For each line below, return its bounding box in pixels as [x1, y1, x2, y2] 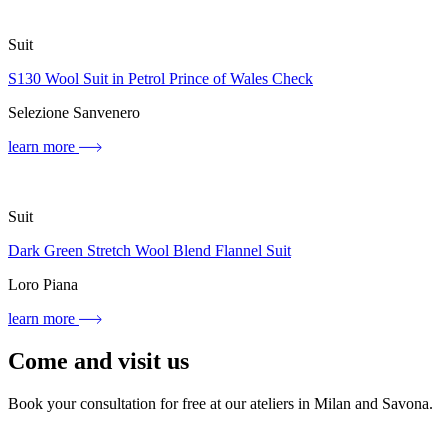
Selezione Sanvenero [8, 104, 140, 122]
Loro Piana [8, 276, 78, 294]
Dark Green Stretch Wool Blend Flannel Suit [8, 242, 291, 260]
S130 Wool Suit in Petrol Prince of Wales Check [8, 70, 313, 88]
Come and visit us [8, 348, 189, 375]
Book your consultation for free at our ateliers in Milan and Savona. [8, 394, 433, 412]
